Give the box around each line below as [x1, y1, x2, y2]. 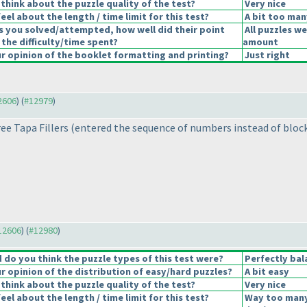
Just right [242, 49, 290, 62]
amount [242, 36, 278, 49]
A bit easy [242, 265, 289, 278]
